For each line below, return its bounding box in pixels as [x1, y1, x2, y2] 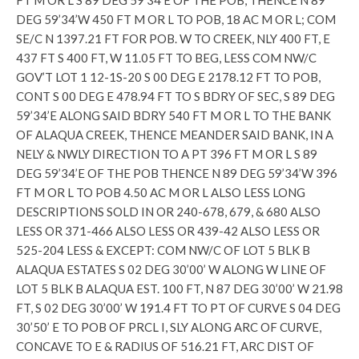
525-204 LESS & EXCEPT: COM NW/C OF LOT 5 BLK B [16, 243, 310, 257]
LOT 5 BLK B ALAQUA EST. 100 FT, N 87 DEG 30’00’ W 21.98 [16, 281, 343, 296]
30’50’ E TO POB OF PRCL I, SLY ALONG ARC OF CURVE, [16, 320, 321, 334]
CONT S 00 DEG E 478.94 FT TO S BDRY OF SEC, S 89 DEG [16, 89, 335, 103]
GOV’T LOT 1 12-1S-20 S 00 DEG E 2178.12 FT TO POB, [16, 70, 321, 84]
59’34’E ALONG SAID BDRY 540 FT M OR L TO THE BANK [16, 108, 331, 123]
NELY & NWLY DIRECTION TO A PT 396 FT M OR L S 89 [16, 147, 317, 161]
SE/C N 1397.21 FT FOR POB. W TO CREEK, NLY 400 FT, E [16, 31, 330, 46]
